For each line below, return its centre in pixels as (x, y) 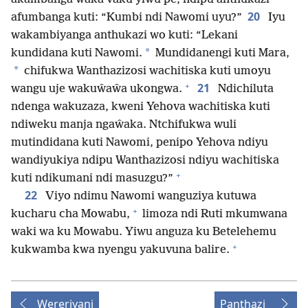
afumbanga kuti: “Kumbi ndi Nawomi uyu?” (126, 18)
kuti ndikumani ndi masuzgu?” (92, 179)
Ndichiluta (244, 89)
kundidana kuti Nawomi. (77, 54)
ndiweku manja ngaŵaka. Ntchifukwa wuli (124, 125)
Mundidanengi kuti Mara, (221, 54)
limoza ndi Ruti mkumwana (213, 214)
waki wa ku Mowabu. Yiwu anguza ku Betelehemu (144, 232)
